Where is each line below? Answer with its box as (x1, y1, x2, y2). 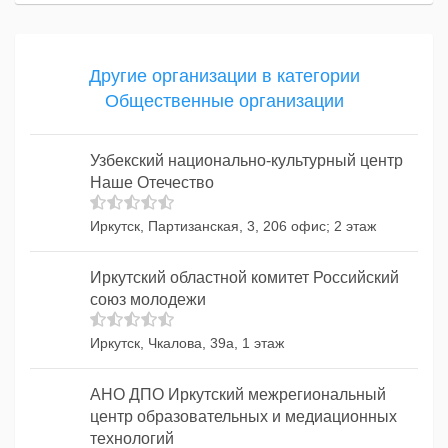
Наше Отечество (90, 174, 214, 191)
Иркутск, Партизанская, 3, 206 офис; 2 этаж (90, 218, 376, 234)
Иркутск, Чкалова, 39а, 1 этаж (90, 335, 284, 351)
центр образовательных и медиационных (90, 408, 397, 425)
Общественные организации (104, 91, 344, 111)
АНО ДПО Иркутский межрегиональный (90, 386, 386, 403)
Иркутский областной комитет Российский (90, 269, 399, 286)
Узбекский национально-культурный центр (90, 152, 403, 169)
